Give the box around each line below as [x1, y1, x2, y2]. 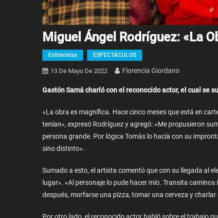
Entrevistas [48, 52, 77, 58]
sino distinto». [42, 145, 85, 152]
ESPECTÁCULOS [93, 52, 136, 58]
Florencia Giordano [122, 67, 180, 74]
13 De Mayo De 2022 [51, 67, 108, 74]
